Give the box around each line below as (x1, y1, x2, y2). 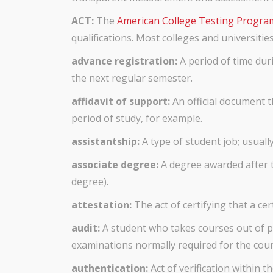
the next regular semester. (71, 71, 193, 85)
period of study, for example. (71, 112, 202, 125)
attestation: (71, 198, 134, 211)
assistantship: (71, 135, 142, 148)
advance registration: (71, 54, 180, 68)
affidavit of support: (71, 94, 172, 108)
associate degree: (71, 158, 161, 171)
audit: (71, 221, 100, 235)
